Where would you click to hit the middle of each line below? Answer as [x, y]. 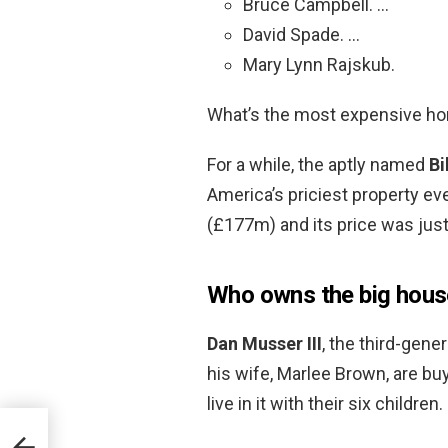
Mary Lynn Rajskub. [319, 64]
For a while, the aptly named [318, 164]
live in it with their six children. [325, 403]
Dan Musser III [264, 343]
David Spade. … [301, 34]
